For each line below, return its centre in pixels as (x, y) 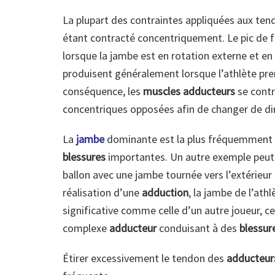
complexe (86, 228)
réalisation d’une (102, 193)
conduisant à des (198, 228)
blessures (84, 157)
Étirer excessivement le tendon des (145, 258)
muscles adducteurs (189, 91)
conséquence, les (103, 91)
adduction (165, 193)
